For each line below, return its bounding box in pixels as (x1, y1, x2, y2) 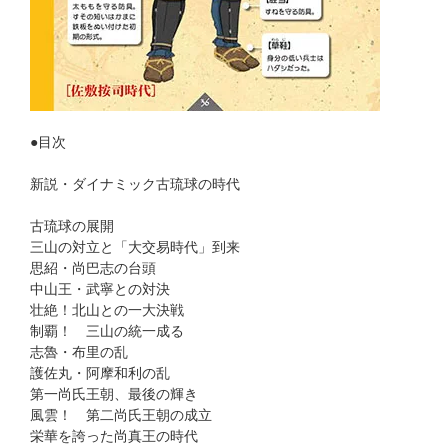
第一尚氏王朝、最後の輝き (30, 386, 198, 403)
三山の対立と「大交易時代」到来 (30, 239, 240, 256)
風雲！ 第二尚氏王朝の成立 (30, 407, 212, 424)
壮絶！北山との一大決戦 (30, 302, 184, 319)
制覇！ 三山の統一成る (30, 323, 184, 340)
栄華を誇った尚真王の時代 (30, 428, 198, 445)
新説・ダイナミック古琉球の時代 (30, 176, 240, 193)
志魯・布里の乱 (30, 344, 128, 361)
